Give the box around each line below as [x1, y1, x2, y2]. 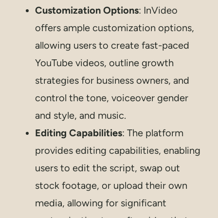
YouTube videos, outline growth [35, 57, 174, 69]
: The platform [122, 127, 183, 139]
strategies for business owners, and [35, 74, 189, 87]
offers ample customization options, [35, 22, 194, 34]
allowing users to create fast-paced [35, 39, 189, 52]
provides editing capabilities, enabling [35, 145, 200, 157]
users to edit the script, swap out [35, 162, 180, 174]
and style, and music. [35, 109, 126, 122]
